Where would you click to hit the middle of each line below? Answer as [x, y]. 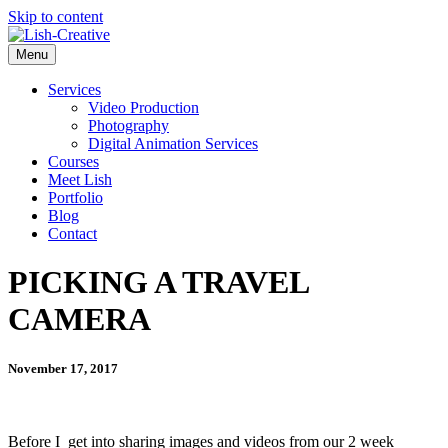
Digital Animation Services [173, 143]
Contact [72, 233]
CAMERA [79, 319]
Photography [128, 125]
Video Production [143, 107]
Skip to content [55, 16]
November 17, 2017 [63, 368]
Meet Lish [80, 179]
